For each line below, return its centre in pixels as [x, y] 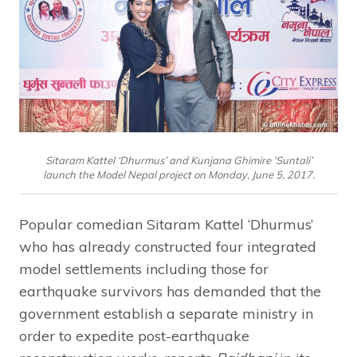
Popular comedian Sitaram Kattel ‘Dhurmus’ [166, 224]
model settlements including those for [144, 269]
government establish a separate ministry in [166, 313]
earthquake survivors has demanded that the [170, 291]
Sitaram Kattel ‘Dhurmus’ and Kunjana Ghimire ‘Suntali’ [178, 160]
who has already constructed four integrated [168, 246]
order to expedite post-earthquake [134, 335]
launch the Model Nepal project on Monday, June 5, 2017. [178, 174]
